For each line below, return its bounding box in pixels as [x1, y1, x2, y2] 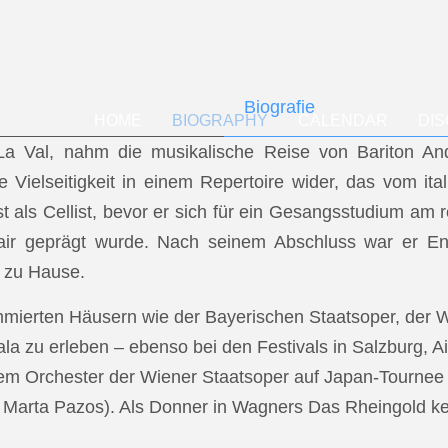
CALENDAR [298, 112, 388, 129]
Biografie [244, 97, 315, 117]
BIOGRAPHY [172, 112, 268, 129]
